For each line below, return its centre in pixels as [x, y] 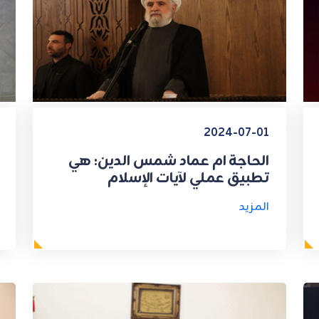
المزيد [254, 207]
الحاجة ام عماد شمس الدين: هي [168, 161]
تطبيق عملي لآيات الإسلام [188, 178]
